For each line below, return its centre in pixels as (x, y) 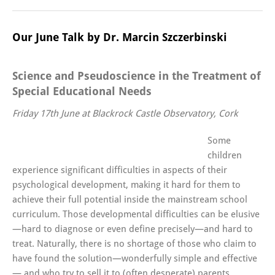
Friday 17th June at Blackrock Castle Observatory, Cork (125, 114)
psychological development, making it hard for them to (126, 185)
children (225, 156)
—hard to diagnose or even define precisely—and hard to (133, 229)
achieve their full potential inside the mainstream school (130, 200)
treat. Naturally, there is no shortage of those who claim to (134, 244)
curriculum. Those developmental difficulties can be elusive (136, 215)
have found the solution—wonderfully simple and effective (135, 259)
